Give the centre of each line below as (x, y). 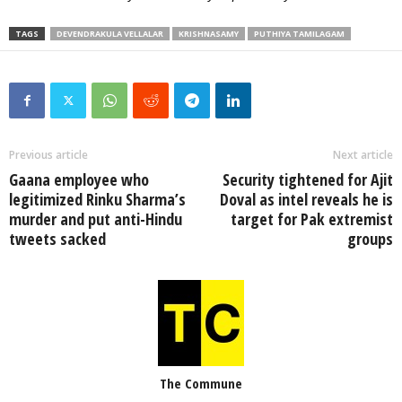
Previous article (48, 154)
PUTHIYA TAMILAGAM (299, 33)
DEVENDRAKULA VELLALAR (110, 33)
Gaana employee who (79, 179)
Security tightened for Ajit (308, 179)
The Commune (201, 383)
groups (370, 238)
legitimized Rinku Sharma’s (97, 199)
